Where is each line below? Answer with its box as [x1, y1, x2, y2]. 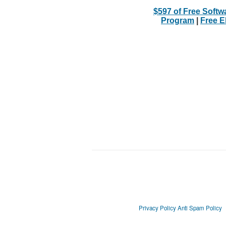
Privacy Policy [138, 204, 176, 212]
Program [161, 16, 194, 25]
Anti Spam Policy [177, 204, 222, 212]
